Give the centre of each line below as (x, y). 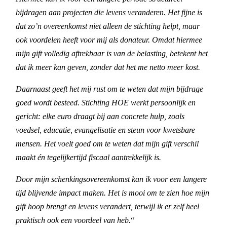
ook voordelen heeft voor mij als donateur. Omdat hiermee (109, 40)
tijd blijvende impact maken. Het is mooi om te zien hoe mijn (113, 193)
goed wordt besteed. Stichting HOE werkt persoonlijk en (106, 102)
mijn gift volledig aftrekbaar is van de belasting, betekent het (112, 53)
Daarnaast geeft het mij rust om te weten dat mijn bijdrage (110, 89)
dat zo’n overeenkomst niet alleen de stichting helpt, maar (108, 26)
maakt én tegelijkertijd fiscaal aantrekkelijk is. (89, 157)
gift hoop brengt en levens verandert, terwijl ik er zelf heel (108, 206)
